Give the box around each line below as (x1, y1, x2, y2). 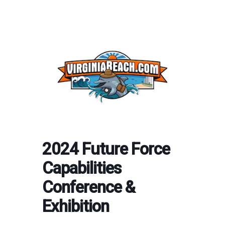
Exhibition (42, 196, 109, 216)
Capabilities (42, 158, 122, 178)
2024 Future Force (42, 139, 170, 159)
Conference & (42, 177, 135, 197)
